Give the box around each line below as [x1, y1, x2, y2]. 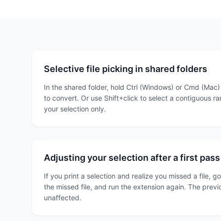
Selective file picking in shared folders [44, 64, 207, 74]
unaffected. [44, 193, 81, 202]
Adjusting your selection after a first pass [44, 152, 220, 163]
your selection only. [44, 105, 106, 113]
